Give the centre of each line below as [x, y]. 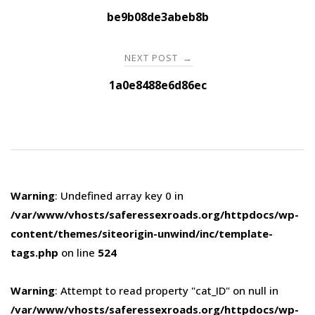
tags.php [34, 252]
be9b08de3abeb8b [157, 17]
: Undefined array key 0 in [119, 195]
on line [78, 252]
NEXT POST [153, 57]
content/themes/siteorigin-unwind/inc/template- [142, 233]
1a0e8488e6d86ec [157, 85]
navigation [62, 21]
